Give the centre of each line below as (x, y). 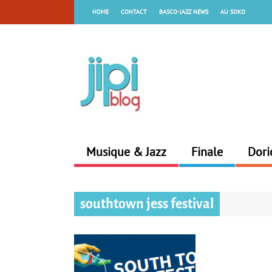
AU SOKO (233, 12)
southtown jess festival (147, 204)
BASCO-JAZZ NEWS (184, 12)
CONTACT (134, 12)
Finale (207, 152)
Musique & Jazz (126, 152)
